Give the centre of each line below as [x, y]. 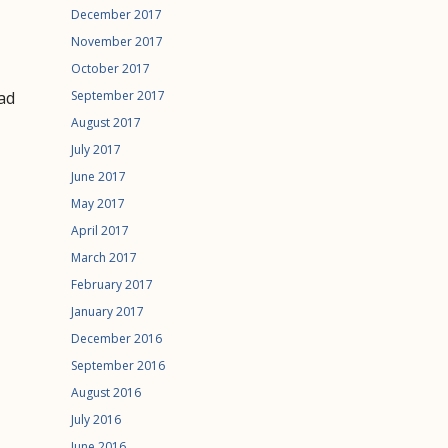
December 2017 [116, 14]
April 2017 [100, 230]
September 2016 [118, 365]
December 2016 [116, 338]
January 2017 [107, 311]
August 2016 [106, 392]
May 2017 [98, 203]
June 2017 [98, 176]
